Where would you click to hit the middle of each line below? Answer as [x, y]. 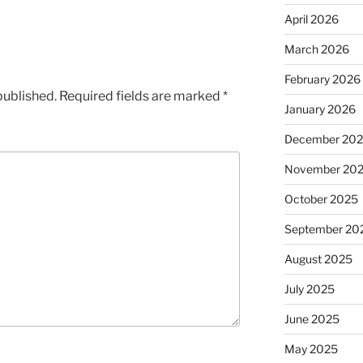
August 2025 [318, 259]
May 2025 [311, 349]
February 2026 [322, 79]
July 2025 [309, 289]
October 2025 [321, 199]
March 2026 [316, 49]
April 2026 [311, 19]
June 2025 [312, 319]
